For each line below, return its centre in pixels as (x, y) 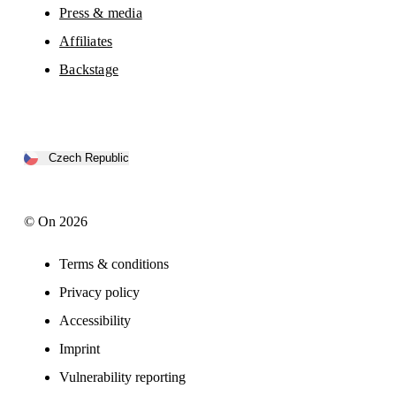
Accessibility (95, 320)
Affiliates (86, 41)
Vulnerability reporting (123, 377)
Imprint (80, 348)
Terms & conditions (114, 263)
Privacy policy (100, 292)
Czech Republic (89, 158)
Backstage (89, 69)
